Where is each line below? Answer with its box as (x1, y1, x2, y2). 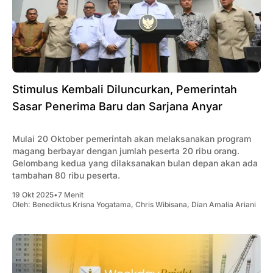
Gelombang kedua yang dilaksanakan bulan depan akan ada (12, 158, 258, 169)
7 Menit (58, 190, 83, 200)
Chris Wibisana (135, 200, 187, 210)
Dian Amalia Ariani (191, 200, 256, 210)
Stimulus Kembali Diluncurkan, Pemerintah (12, 83, 237, 96)
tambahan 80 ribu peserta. (12, 170, 120, 181)
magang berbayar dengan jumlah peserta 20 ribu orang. (12, 146, 239, 157)
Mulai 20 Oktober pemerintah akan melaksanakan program (12, 133, 251, 144)
